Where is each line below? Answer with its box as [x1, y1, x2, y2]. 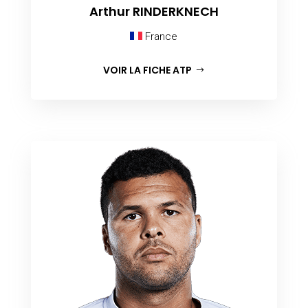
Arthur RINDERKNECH [89, 2, 219, 20]
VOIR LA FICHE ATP [103, 63, 192, 77]
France [142, 30, 178, 43]
